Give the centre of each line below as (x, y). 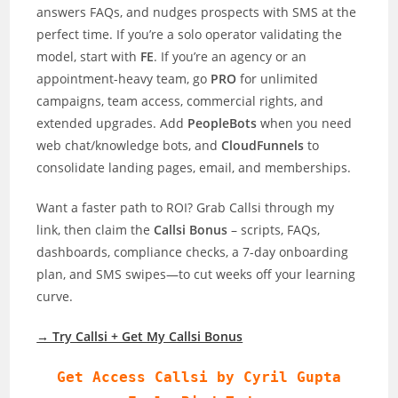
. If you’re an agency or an (231, 56)
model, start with (89, 56)
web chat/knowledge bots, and (129, 145)
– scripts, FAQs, (274, 229)
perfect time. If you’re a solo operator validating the (190, 34)
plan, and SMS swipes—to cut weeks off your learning (196, 274)
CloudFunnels (265, 145)
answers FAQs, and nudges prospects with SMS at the (197, 12)
